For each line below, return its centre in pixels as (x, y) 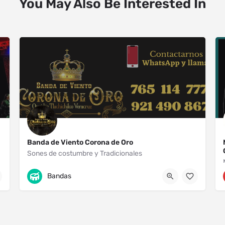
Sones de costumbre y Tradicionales (85, 153)
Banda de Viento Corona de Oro (80, 142)
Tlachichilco (57, 168)
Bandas (59, 176)
